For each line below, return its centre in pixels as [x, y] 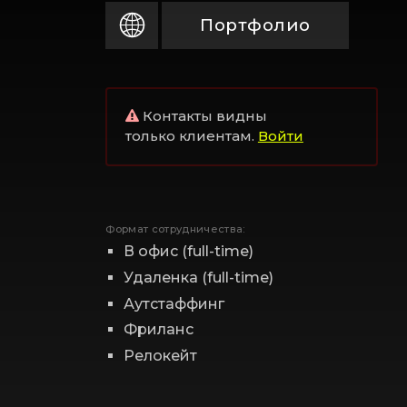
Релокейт [160, 356]
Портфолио [255, 25]
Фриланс [158, 330]
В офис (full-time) [188, 251]
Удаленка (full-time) [198, 277]
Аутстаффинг [174, 303]
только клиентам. [191, 137]
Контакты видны [203, 117]
